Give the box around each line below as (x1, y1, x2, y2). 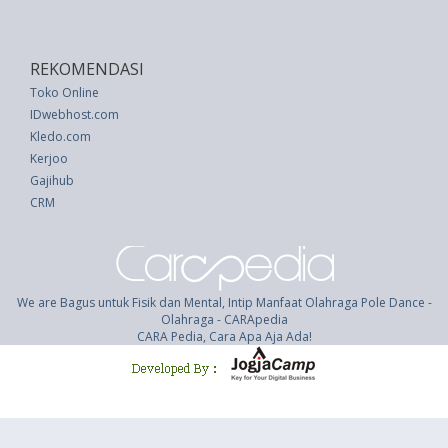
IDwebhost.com (30, 106, 119, 123)
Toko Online (30, 84, 99, 101)
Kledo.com (30, 128, 91, 145)
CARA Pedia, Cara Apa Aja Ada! (136, 328, 312, 345)
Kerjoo (30, 150, 68, 167)
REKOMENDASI (30, 58, 144, 80)
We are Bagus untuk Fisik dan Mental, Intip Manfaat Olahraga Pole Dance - (16, 294, 432, 311)
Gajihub (30, 172, 74, 189)
